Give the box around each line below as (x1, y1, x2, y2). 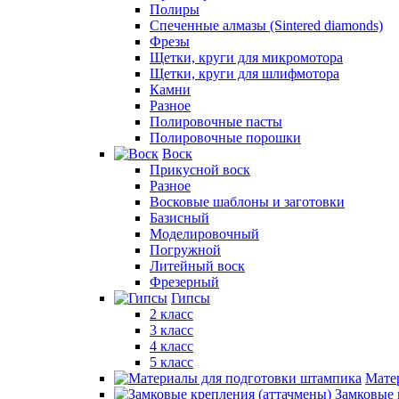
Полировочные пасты (150, 114, 282, 129)
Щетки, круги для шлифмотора (150, 66, 339, 81)
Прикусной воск (150, 162, 250, 177)
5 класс (150, 354, 193, 370)
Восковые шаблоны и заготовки (150, 194, 345, 209)
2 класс (150, 306, 193, 322)
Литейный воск (150, 258, 245, 273)
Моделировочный (150, 226, 259, 241)
